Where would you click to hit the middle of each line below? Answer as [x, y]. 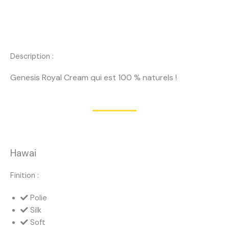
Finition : [25, 176]
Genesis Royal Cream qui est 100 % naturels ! [94, 78]
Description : [32, 57]
